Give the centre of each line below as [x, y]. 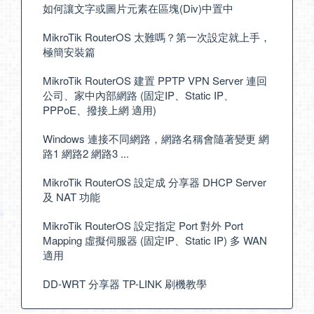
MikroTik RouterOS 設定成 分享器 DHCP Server [155, 182]
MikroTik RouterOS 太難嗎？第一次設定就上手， [157, 37]
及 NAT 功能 [71, 197]
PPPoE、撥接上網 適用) [100, 110]
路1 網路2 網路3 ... [86, 153]
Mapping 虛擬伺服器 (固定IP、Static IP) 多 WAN [155, 240]
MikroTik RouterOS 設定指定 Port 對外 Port [143, 226]
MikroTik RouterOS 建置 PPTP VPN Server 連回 [155, 81]
